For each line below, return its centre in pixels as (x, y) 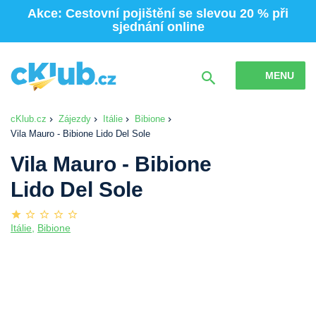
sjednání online (158, 27)
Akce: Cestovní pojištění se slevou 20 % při (158, 13)
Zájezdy (75, 119)
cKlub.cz (29, 119)
